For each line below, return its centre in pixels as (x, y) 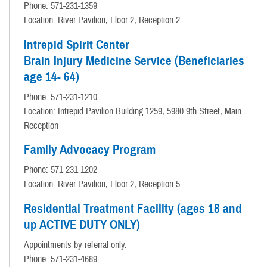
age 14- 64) (52, 77)
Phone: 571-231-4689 (60, 260)
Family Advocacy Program (90, 150)
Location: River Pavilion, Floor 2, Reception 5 (102, 184)
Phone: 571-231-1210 (60, 97)
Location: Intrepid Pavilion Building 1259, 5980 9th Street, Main (133, 111)
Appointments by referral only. (75, 245)
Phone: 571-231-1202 (60, 170)
